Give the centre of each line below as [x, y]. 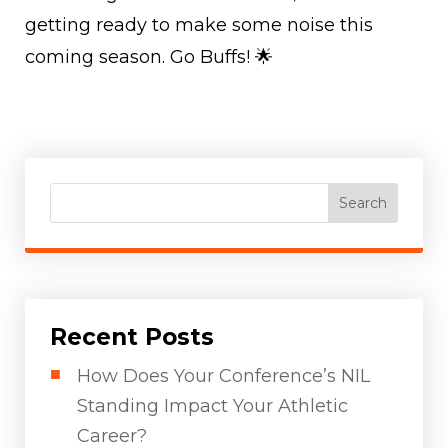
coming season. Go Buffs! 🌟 [149, 57]
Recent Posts [132, 336]
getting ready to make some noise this [199, 25]
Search [363, 203]
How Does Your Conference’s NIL [223, 375]
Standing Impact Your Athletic [212, 405]
